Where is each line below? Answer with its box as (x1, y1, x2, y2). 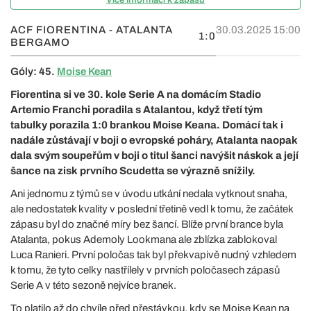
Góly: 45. (10, 65, 57, 77)
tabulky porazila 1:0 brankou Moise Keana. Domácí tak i (10, 119, 283, 131)
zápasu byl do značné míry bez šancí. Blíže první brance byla (10, 218, 283, 230)
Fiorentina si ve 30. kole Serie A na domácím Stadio (10, 88, 261, 100)
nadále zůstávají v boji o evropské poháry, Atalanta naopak (10, 134, 298, 146)
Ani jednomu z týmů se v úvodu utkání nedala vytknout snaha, (10, 187, 287, 199)
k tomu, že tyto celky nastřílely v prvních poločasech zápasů (10, 264, 280, 276)
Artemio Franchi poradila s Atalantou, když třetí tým (10, 103, 262, 115)
